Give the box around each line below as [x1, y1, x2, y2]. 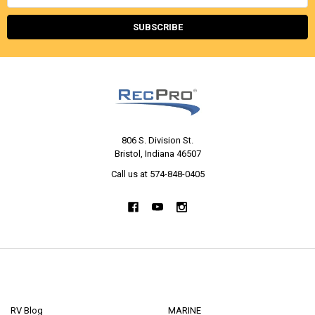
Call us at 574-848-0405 [110, 169, 205, 180]
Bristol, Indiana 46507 [114, 148, 201, 160]
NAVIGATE [10, 276, 64, 290]
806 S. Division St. [122, 135, 193, 146]
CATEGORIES [167, 276, 236, 290]
